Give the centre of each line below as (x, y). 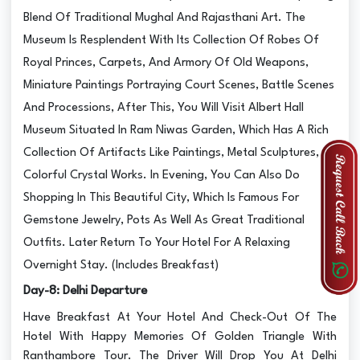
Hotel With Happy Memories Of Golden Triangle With (180, 337)
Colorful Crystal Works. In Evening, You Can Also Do (162, 175)
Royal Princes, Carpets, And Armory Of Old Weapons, (166, 63)
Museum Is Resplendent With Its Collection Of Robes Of (172, 40)
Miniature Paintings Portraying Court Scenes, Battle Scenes (179, 85)
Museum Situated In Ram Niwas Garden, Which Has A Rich (176, 130)
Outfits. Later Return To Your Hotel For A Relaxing (157, 243)
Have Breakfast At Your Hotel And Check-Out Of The (180, 317)
